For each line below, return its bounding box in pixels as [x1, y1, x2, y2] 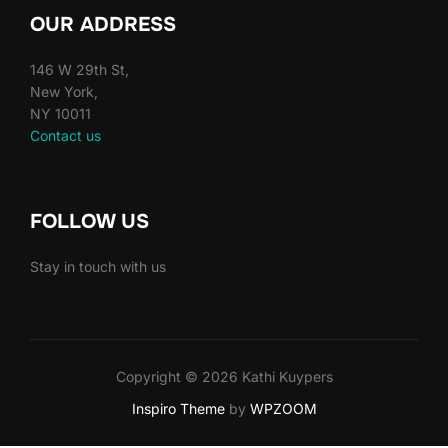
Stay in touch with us [30, 257, 166, 275]
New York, [30, 82, 98, 100]
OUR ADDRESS [30, 11, 176, 37]
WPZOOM [249, 400, 317, 418]
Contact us [30, 126, 101, 144]
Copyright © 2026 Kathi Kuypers [115, 368, 333, 386]
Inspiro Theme [131, 400, 225, 418]
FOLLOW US [30, 208, 149, 234]
